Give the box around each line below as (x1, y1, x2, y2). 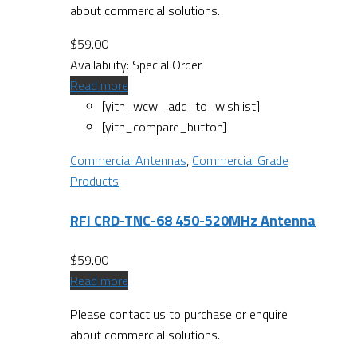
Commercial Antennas (70, 150, 186, 170)
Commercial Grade (192, 150, 288, 170)
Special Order (132, 54, 202, 74)
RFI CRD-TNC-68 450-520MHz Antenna (70, 209, 316, 231)
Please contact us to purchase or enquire (70, 304, 288, 324)
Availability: (70, 54, 132, 74)
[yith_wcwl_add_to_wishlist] (102, 96, 260, 116)
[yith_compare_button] (102, 116, 226, 136)
